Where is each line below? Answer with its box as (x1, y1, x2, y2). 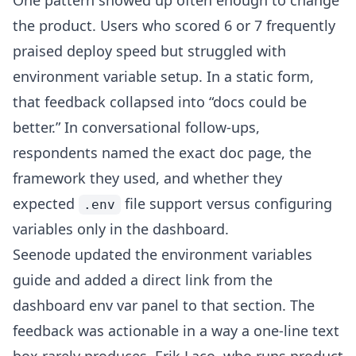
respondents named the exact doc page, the (13, 143, 311, 162)
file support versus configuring (120, 194, 332, 213)
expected (13, 194, 79, 213)
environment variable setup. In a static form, (13, 67, 314, 86)
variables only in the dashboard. (13, 219, 229, 238)
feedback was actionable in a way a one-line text (13, 321, 339, 340)
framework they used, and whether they (13, 168, 282, 188)
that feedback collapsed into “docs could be (13, 92, 307, 111)
